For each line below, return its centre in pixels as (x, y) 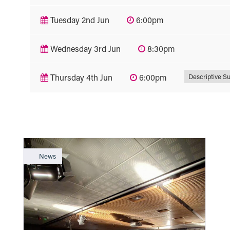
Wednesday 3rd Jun (84, 48)
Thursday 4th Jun (80, 77)
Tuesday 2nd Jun (79, 20)
